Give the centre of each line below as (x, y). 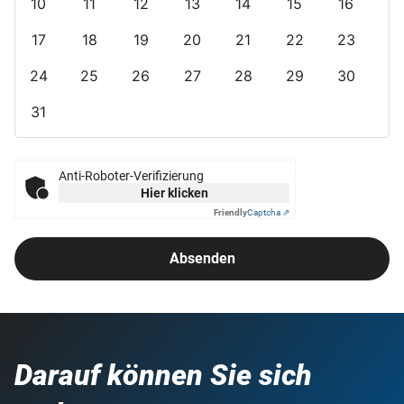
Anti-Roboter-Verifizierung (131, 176)
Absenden (202, 258)
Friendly (230, 212)
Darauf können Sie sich (163, 375)
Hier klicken (174, 193)
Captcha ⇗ (268, 212)
